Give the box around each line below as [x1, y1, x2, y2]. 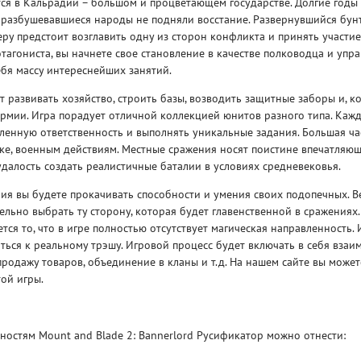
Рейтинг [211, 118, 246, 131]
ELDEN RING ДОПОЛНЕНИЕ [185, 175, 313, 189]
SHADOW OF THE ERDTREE [185, 191, 309, 205]
